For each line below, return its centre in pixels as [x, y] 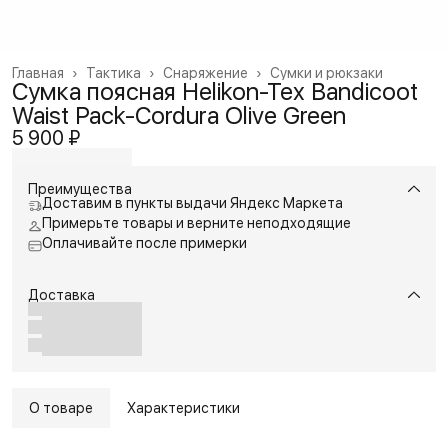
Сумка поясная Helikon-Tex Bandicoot [215, 91]
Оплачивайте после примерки [144, 242]
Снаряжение [205, 72]
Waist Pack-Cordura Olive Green [179, 115]
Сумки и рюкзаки [326, 72]
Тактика [113, 72]
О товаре [61, 407]
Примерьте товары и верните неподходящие [196, 222]
